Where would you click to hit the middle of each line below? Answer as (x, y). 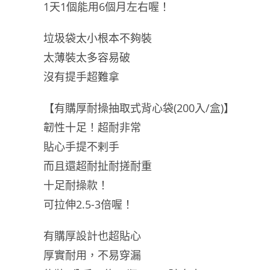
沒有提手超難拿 (81, 77)
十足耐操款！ (76, 185)
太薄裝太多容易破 (87, 57)
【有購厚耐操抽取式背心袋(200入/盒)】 (139, 108)
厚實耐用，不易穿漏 (92, 255)
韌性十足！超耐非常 (92, 127)
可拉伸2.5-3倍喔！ (88, 204)
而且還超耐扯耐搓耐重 (98, 166)
